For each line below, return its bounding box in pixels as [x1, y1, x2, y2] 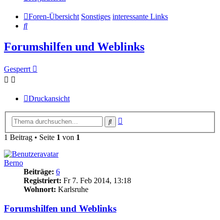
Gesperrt [4, 65, 30, 74]
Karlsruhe [56, 185, 88, 193]
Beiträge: [24, 167, 54, 176]
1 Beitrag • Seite [4, 133, 56, 141]
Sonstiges [81, 12, 110, 21]
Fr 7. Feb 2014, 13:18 [61, 176, 131, 185]
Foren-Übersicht [28, 12, 79, 21]
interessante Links [112, 12, 168, 21]
